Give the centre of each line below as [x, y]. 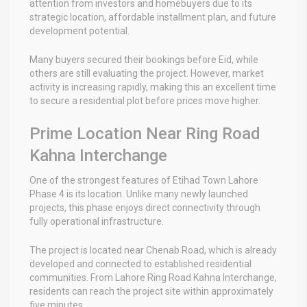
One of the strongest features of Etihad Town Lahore [144, 180]
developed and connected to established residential [140, 263]
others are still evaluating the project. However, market [147, 73]
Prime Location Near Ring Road [145, 133]
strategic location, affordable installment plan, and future [153, 17]
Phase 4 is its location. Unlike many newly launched [139, 194]
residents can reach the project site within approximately [151, 291]
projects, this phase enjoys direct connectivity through [145, 207]
